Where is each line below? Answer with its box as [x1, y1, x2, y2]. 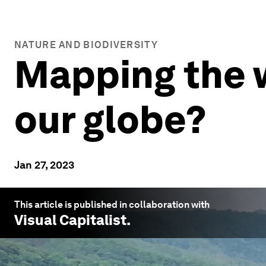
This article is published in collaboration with [14, 199, 210, 210]
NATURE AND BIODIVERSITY [14, 39, 158, 50]
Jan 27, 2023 [14, 159, 74, 171]
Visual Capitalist [14, 211, 126, 229]
